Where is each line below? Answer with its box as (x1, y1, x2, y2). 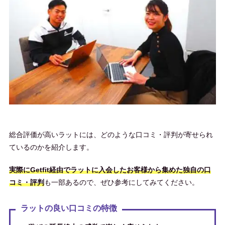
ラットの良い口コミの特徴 (20, 204, 117, 213)
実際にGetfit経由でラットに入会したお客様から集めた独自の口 (9, 166, 211, 174)
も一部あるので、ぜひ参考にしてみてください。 (44, 178, 199, 187)
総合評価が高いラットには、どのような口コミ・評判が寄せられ (9, 131, 213, 139)
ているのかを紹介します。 (9, 143, 93, 152)
